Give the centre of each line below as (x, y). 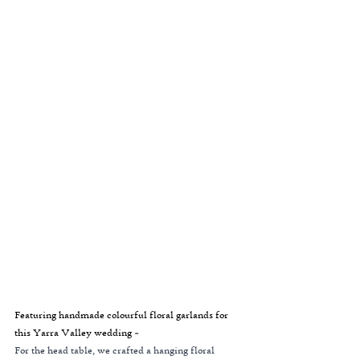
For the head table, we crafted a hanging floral (116, 350)
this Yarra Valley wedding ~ (77, 333)
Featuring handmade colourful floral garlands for (123, 315)
